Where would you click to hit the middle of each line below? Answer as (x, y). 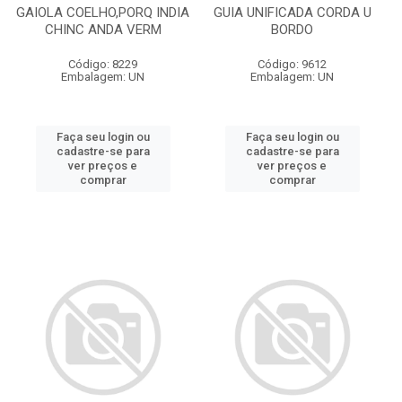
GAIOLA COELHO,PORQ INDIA (103, 13)
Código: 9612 (292, 64)
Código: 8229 (103, 64)
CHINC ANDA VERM (103, 30)
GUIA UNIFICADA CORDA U (292, 13)
